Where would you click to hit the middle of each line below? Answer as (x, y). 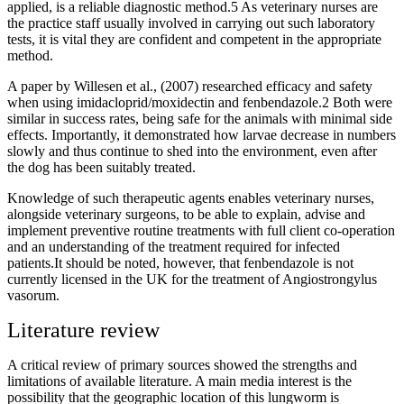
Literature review (83, 330)
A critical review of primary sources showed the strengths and (182, 364)
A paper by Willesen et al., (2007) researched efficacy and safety (190, 86)
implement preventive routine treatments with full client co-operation (201, 230)
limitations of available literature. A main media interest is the (179, 381)
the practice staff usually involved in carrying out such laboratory (191, 23)
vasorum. (33, 295)
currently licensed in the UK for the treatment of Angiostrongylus (192, 279)
